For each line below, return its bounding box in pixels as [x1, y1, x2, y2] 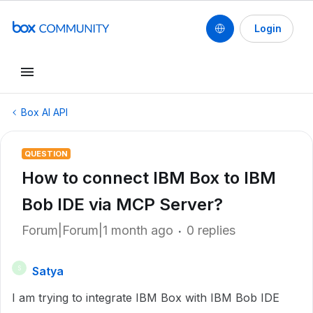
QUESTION [24, 149, 68, 159]
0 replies [187, 223, 235, 238]
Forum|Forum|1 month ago [22, 223, 173, 238]
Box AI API [21, 106, 68, 118]
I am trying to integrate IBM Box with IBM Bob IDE [12, 291, 279, 305]
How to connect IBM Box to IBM [22, 168, 276, 188]
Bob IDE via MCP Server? [22, 194, 223, 214]
